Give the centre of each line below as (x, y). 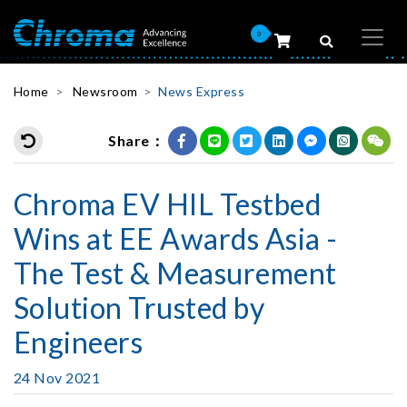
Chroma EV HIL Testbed (168, 204)
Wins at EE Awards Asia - (176, 238)
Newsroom (105, 91)
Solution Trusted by (139, 308)
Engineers (79, 342)
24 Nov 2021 (57, 377)
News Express (202, 91)
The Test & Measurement (175, 273)
